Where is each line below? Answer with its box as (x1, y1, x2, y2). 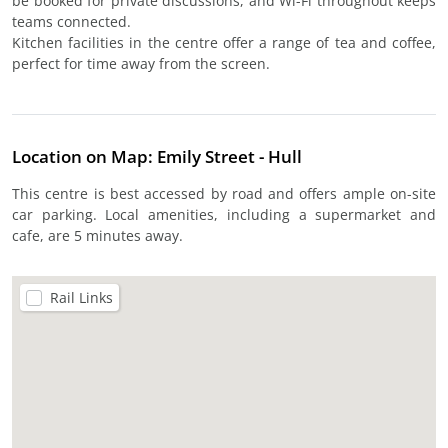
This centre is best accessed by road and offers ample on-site (12, 184, 436, 203)
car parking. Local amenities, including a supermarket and (12, 205, 436, 224)
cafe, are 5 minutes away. (12, 226, 183, 245)
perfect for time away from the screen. (12, 54, 270, 73)
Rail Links (50, 288, 113, 307)
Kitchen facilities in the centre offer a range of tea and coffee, (12, 33, 436, 52)
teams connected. (12, 12, 131, 31)
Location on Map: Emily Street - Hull (12, 145, 302, 168)
